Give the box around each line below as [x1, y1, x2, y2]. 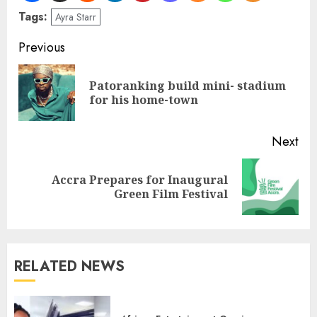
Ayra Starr [55, 9, 96, 24]
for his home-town [89, 91, 198, 108]
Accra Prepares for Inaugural [52, 171, 228, 188]
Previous [18, 38, 65, 57]
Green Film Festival [114, 185, 228, 202]
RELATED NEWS [14, 255, 125, 277]
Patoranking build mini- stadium [89, 77, 286, 93]
